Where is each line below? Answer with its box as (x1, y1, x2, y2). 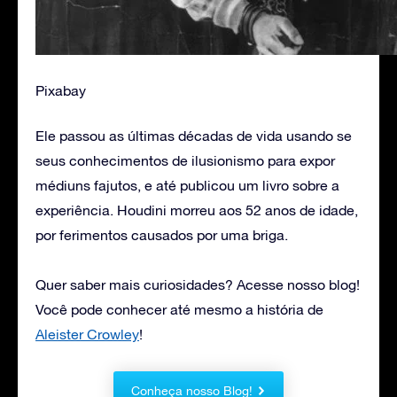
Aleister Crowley (35, 325, 139, 342)
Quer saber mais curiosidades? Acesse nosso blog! (35, 276, 360, 292)
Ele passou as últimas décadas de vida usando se (35, 127, 352, 144)
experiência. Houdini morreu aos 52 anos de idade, (35, 201, 358, 218)
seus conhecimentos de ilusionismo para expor (35, 152, 335, 168)
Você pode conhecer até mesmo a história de (35, 300, 323, 317)
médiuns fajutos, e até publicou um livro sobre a (35, 176, 339, 193)
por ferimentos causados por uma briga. (35, 226, 288, 243)
